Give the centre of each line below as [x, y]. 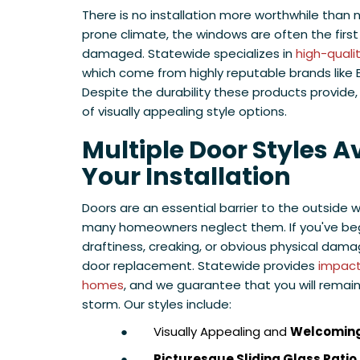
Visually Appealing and [222, 332]
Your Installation [186, 177]
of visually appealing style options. [184, 112]
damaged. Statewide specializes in [189, 54]
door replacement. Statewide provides [200, 266]
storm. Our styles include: [157, 305]
